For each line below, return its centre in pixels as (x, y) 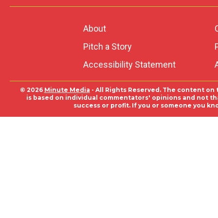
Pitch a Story (107, 46)
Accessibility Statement (129, 64)
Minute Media (67, 90)
